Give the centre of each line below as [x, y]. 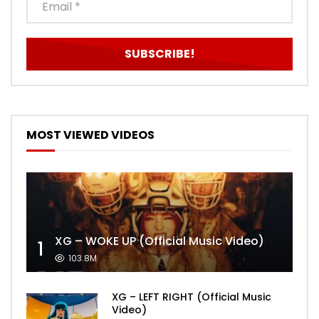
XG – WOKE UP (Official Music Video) [159, 241]
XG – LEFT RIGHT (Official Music [192, 297]
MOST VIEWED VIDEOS [90, 135]
